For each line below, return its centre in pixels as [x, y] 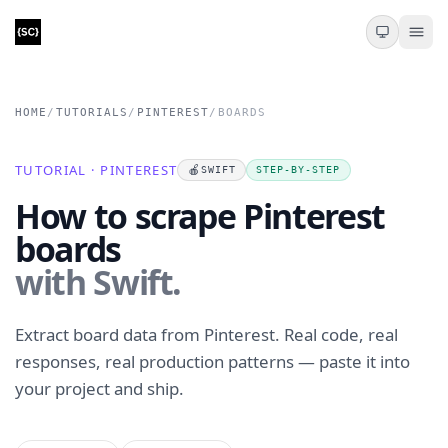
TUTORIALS [92, 112]
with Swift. [98, 281]
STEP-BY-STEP [298, 170]
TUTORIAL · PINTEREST [96, 169]
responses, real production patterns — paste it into [212, 362]
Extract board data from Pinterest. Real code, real [206, 335]
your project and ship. [99, 389]
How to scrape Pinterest [200, 215]
